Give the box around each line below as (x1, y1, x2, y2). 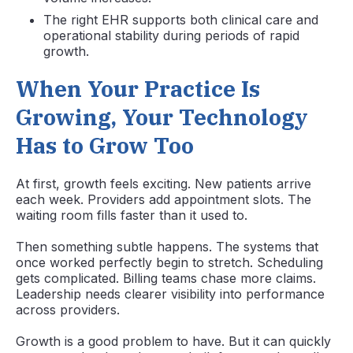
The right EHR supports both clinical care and (43, 11, 318, 28)
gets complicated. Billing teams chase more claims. (16, 269, 316, 286)
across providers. (16, 301, 120, 318)
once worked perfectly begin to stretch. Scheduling (16, 254, 323, 270)
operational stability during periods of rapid (43, 27, 299, 43)
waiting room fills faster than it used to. (16, 206, 247, 223)
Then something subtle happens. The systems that (16, 238, 318, 255)
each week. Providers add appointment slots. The (16, 191, 311, 207)
